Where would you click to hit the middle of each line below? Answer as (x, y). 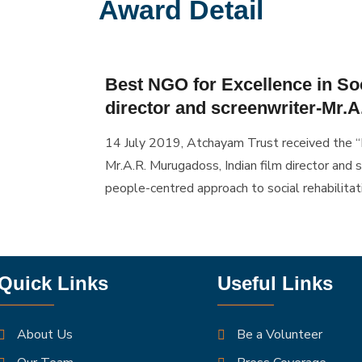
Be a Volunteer (280, 335)
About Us (45, 335)
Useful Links (275, 284)
